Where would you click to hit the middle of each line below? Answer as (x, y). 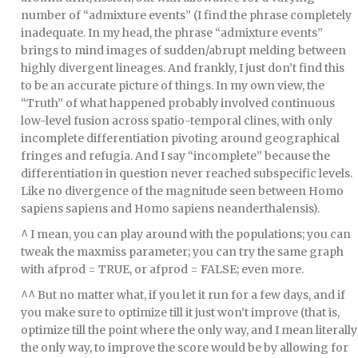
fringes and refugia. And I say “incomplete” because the (175, 155)
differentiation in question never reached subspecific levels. (187, 173)
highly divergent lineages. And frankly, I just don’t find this (183, 68)
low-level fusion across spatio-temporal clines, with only (177, 120)
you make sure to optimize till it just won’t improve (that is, (180, 312)
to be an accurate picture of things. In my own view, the (173, 85)
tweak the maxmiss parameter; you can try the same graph (182, 251)
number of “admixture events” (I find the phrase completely (186, 15)
